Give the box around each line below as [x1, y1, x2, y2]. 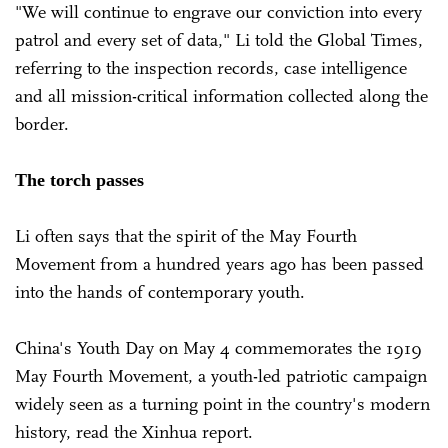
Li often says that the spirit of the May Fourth [15, 224, 357, 247]
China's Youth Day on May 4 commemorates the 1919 [15, 336, 422, 359]
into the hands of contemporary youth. [15, 280, 310, 303]
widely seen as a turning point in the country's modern [15, 392, 430, 415]
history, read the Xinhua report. [15, 420, 258, 443]
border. [15, 112, 69, 135]
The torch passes [15, 169, 144, 190]
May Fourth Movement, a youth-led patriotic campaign [15, 364, 427, 387]
